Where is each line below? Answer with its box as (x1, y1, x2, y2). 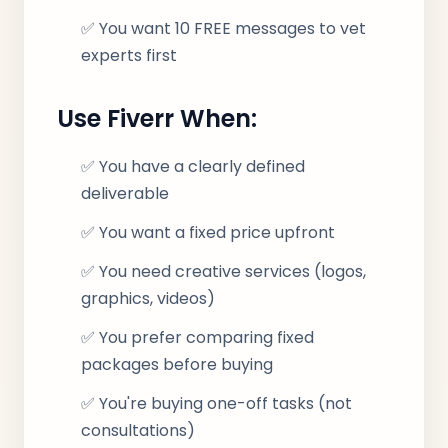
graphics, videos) (81, 287, 215, 310)
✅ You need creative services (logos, (81, 260, 366, 283)
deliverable (81, 182, 169, 205)
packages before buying (81, 353, 273, 376)
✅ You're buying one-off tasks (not (81, 392, 352, 415)
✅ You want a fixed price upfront (81, 221, 335, 244)
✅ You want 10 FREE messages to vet (81, 17, 366, 40)
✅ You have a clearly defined (81, 155, 305, 178)
